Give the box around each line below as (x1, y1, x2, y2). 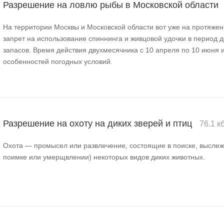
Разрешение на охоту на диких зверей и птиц (3, 118, 194, 129)
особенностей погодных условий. (3, 57, 112, 66)
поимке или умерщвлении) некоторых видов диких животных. (3, 153, 205, 161)
